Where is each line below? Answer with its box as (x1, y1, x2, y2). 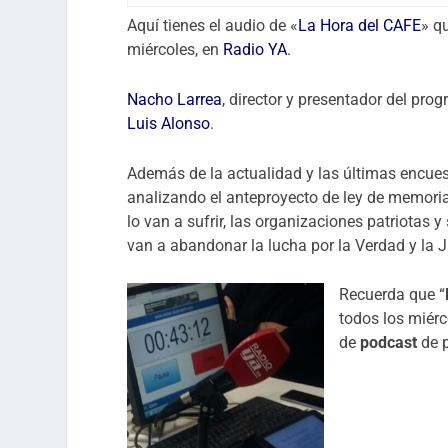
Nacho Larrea (127, 89, 223, 109)
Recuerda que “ (339, 285, 446, 305)
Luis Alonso (127, 113, 211, 133)
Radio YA (223, 40, 288, 60)
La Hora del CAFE (298, 16, 422, 36)
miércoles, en (127, 40, 224, 60)
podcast (360, 333, 418, 353)
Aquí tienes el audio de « (127, 16, 299, 36)
